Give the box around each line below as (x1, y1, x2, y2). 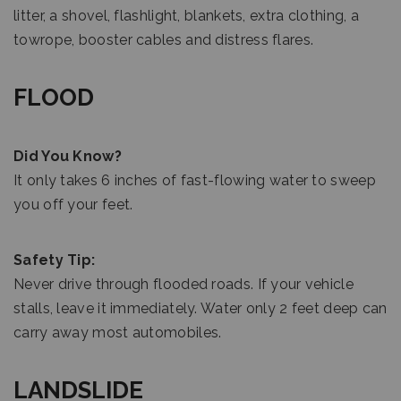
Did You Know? (13, 148, 122, 165)
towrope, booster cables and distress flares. (13, 31, 314, 48)
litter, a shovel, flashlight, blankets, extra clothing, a (13, 7, 360, 24)
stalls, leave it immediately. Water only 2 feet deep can (13, 300, 388, 317)
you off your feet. (13, 196, 133, 213)
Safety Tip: (13, 252, 96, 269)
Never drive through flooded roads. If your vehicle (13, 276, 354, 293)
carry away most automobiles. (13, 324, 222, 341)
